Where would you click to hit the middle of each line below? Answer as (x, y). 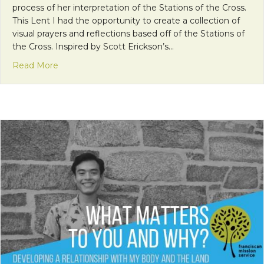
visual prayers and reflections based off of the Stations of (128, 33)
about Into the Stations (106, 65)
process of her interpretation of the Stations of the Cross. (129, 7)
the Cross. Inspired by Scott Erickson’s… (93, 46)
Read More (35, 65)
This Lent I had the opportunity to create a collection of (126, 20)
